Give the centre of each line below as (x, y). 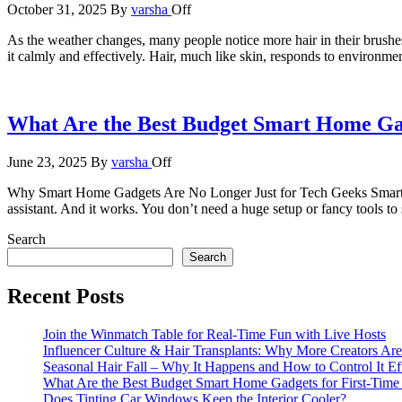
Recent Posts (66, 297)
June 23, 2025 (49, 162)
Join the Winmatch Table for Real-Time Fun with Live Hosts (214, 335)
